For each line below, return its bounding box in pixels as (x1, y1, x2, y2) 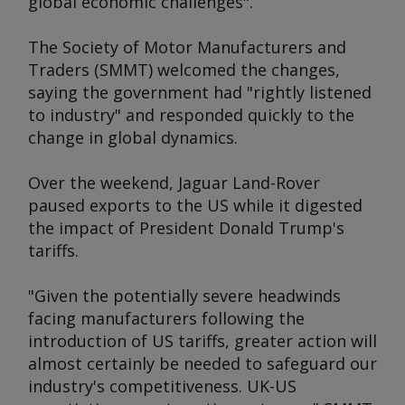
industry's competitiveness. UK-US (28, 375, 297, 397)
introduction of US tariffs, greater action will (28, 330, 377, 352)
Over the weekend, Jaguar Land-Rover (28, 172, 320, 193)
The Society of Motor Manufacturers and (28, 36, 346, 58)
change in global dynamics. (28, 127, 238, 148)
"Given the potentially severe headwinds (28, 285, 341, 306)
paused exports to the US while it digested (28, 194, 363, 216)
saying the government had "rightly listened (28, 81, 372, 103)
